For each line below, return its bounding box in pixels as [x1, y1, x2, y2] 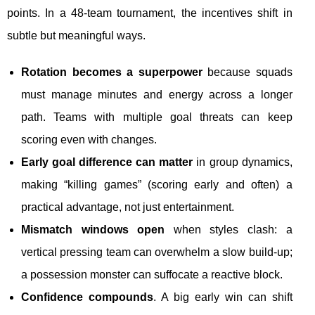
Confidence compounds [21, 291, 153, 304]
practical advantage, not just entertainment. [21, 201, 234, 214]
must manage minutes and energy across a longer [21, 89, 292, 101]
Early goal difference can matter [21, 156, 193, 169]
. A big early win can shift [153, 291, 292, 304]
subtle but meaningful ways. [7, 30, 146, 42]
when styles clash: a [165, 224, 292, 236]
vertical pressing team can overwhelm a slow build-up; [21, 246, 292, 259]
